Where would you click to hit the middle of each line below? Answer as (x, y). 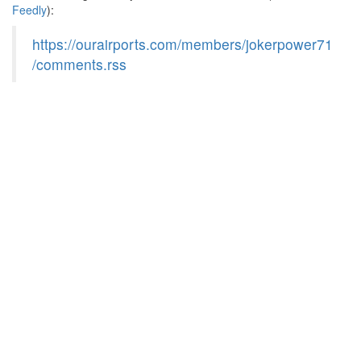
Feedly (29, 10)
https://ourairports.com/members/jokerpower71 (183, 44)
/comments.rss (79, 64)
